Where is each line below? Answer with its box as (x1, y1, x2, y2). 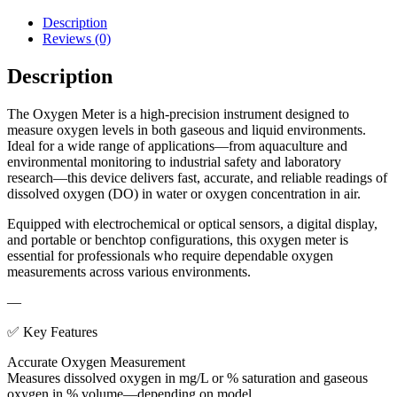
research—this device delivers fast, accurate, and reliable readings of (7, 169, 387, 185)
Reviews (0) (43, 31, 111, 47)
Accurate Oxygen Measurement (7, 354, 185, 370)
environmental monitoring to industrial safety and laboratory (7, 153, 341, 169)
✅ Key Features (7, 323, 97, 339)
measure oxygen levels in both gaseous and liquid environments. (7, 121, 366, 137)
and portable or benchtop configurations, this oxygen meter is (7, 231, 348, 247)
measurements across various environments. (7, 263, 251, 279)
